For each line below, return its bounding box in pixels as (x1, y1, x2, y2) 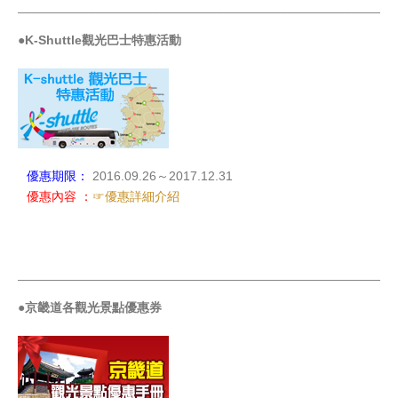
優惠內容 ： (27, 189, 92, 204)
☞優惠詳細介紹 (92, 189, 179, 204)
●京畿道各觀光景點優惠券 (18, 300, 162, 315)
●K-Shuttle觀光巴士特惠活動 (18, 33, 181, 48)
